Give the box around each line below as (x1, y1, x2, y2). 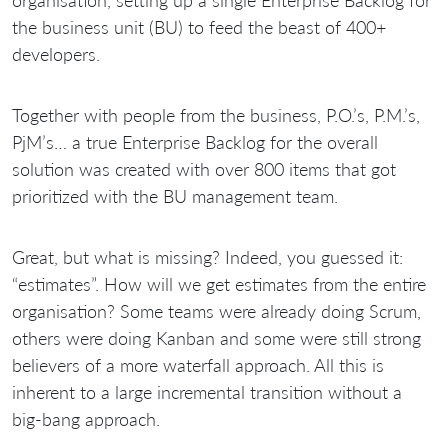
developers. (12, 42, 100, 65)
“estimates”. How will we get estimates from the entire (12, 272, 426, 295)
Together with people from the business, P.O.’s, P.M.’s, (12, 103, 420, 126)
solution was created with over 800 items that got (12, 157, 396, 180)
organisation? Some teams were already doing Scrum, (12, 299, 421, 322)
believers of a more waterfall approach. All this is (12, 353, 384, 376)
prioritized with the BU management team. (12, 184, 338, 207)
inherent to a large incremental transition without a (12, 380, 402, 403)
